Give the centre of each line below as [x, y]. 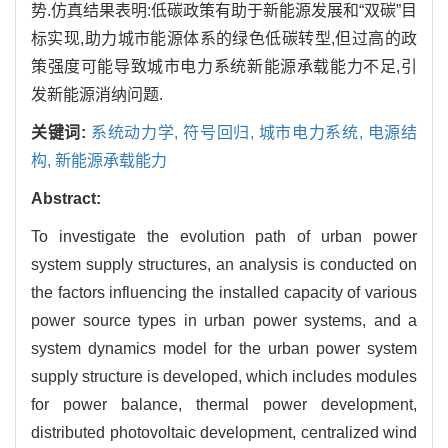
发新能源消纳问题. [97, 94]
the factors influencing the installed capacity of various [224, 292]
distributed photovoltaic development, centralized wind [224, 432]
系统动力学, [137, 132]
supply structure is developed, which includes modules [224, 376]
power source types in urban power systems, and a [224, 320]
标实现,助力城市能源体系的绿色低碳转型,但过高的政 [224, 38]
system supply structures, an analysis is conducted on [224, 264]
